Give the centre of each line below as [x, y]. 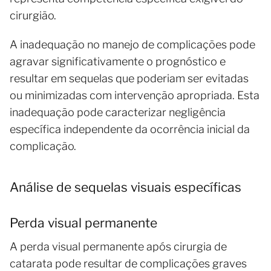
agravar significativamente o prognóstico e [118, 61]
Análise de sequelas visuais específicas [126, 187]
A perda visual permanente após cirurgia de [118, 246]
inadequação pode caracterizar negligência [118, 112]
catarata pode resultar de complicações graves [128, 263]
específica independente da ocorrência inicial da [130, 129]
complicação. [43, 146]
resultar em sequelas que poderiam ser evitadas [129, 78]
